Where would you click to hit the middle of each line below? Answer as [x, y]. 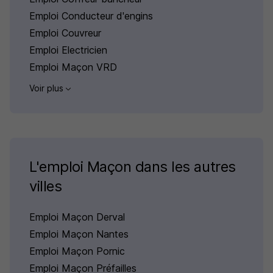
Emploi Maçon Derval [77, 217]
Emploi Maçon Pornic [77, 251]
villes [46, 186]
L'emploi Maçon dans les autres [133, 167]
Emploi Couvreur [65, 33]
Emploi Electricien [68, 50]
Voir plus [48, 88]
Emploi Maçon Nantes [79, 234]
